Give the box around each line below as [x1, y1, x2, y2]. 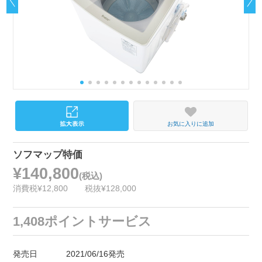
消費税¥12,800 [13, 184, 68, 194]
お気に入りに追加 [167, 120, 214, 127]
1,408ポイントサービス [13, 214, 152, 229]
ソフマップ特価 [13, 149, 83, 161]
